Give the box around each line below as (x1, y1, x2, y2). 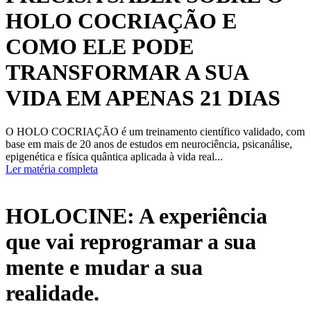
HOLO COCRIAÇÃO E (6, 8, 237, 34)
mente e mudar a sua (6, 254, 203, 280)
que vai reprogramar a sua (6, 228, 256, 254)
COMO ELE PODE (6, 34, 194, 60)
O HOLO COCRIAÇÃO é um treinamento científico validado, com (6, 126, 305, 138)
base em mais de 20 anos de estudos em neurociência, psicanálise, (6, 138, 292, 151)
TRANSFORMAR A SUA (6, 60, 248, 85)
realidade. (6, 280, 105, 305)
